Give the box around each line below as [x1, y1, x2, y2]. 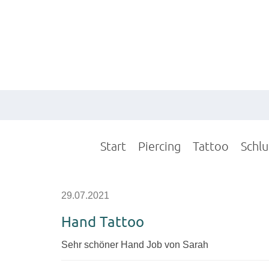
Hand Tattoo [61, 213, 144, 230]
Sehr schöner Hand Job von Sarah [61, 240, 208, 250]
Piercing [138, 139, 181, 153]
